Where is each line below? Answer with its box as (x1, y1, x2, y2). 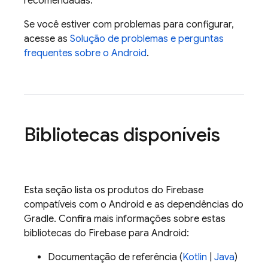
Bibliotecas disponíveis (24, 123, 220, 147)
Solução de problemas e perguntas (70, 33, 224, 45)
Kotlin (182, 251, 207, 263)
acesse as (24, 33, 70, 45)
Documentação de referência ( (48, 251, 182, 263)
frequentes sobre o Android (24, 47, 147, 59)
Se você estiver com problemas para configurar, (24, 19, 234, 31)
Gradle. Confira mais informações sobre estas (24, 213, 226, 225)
